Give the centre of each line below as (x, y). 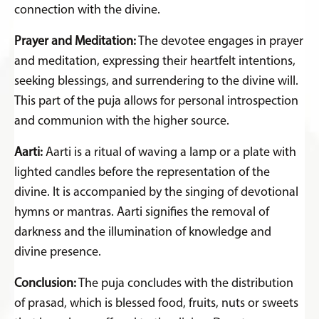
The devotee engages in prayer (220, 41)
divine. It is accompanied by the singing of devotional (156, 192)
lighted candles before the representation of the (142, 172)
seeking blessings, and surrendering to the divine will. (156, 81)
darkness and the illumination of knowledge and (143, 232)
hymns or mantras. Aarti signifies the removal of (142, 212)
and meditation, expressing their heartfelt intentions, (155, 61)
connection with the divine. (87, 10)
